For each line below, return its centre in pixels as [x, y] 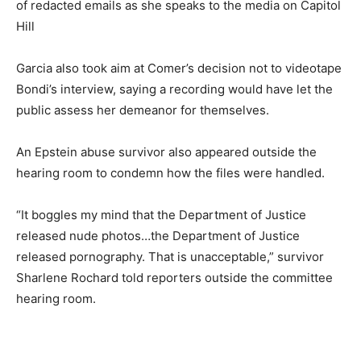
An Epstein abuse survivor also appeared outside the [166, 151]
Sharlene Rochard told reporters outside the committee [174, 277]
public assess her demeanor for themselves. [143, 110]
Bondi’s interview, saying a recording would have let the [174, 89]
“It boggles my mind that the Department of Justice [161, 214]
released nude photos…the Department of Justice [158, 235]
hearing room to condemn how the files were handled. [170, 172]
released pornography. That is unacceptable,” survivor [170, 256]
